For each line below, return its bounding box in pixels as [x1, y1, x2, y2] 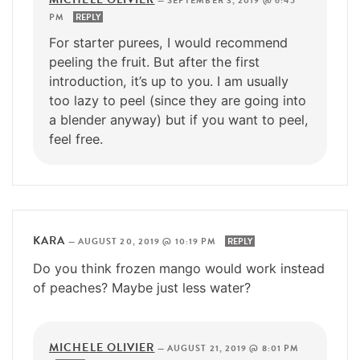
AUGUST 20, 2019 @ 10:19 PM [77, 234, 219, 248]
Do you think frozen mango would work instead [33, 260, 325, 276]
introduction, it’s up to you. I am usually [49, 72, 288, 89]
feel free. [49, 130, 103, 147]
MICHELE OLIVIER [49, 338, 155, 356]
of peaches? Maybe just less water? [33, 279, 251, 296]
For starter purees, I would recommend [49, 34, 288, 51]
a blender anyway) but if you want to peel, [49, 111, 309, 128]
